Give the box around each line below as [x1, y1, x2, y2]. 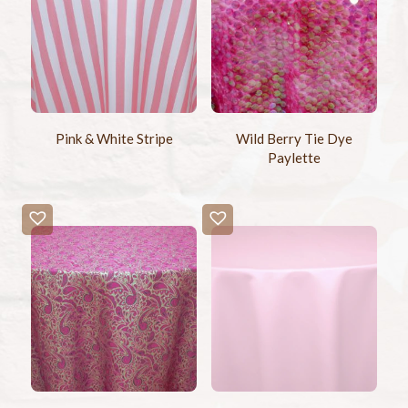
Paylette [267, 148, 321, 166]
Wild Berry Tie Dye [235, 129, 352, 147]
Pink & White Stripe [55, 129, 173, 147]
